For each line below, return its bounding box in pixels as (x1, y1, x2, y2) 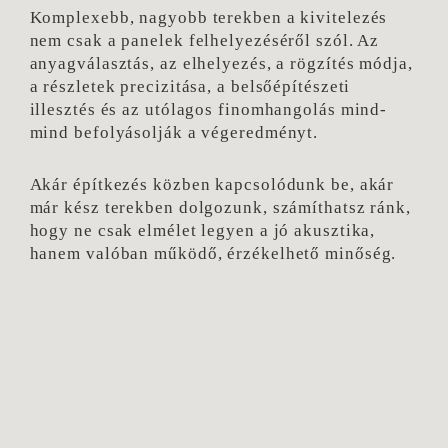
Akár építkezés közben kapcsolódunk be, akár (29, 175, 395, 195)
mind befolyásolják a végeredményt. (29, 122, 319, 142)
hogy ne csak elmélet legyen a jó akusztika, (29, 221, 376, 241)
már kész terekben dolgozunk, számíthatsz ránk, (29, 198, 411, 218)
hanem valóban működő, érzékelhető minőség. (29, 244, 397, 264)
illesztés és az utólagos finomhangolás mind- (29, 99, 388, 119)
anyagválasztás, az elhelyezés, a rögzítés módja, (29, 53, 413, 73)
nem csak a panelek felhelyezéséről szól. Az (29, 30, 380, 50)
